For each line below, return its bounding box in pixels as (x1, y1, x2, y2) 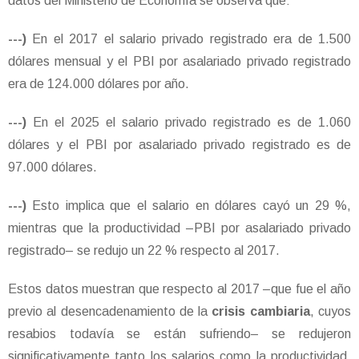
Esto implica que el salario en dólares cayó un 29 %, (32, 199, 352, 213)
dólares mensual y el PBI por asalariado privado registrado (8, 54, 351, 69)
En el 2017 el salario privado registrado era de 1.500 (26, 32, 351, 46)
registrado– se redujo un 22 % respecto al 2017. (8, 244, 280, 258)
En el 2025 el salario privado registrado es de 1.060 (33, 115, 351, 130)
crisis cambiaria (208, 305, 310, 319)
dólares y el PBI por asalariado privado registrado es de (8, 138, 351, 152)
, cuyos (309, 305, 352, 319)
